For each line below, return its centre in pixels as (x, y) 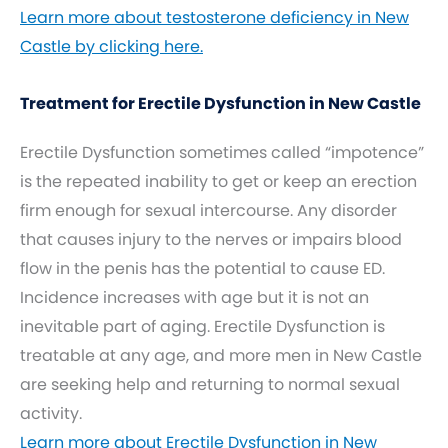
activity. (51, 413)
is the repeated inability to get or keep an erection (218, 181)
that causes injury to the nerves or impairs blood (211, 239)
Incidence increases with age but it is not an (194, 297)
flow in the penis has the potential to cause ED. (202, 268)
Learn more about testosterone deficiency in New (214, 17)
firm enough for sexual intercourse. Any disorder (208, 210)
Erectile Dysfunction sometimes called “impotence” (222, 152)
